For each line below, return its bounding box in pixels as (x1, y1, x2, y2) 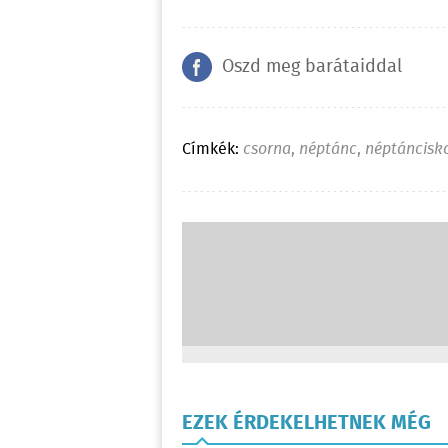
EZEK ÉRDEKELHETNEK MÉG (182, 408, 431, 440)
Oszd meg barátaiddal (222, 53, 402, 82)
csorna (243, 137, 291, 163)
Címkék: (182, 137, 239, 163)
